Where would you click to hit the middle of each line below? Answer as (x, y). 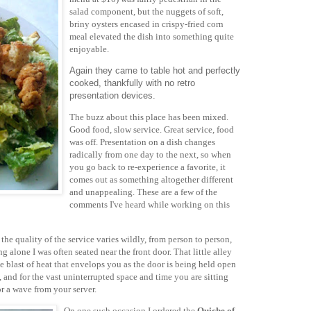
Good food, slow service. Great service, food (152, 130)
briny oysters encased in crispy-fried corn (146, 24)
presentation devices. (112, 96)
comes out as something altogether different (151, 180)
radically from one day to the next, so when (150, 155)
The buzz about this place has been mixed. (149, 117)
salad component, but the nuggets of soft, (146, 11)
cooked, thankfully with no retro (132, 83)
